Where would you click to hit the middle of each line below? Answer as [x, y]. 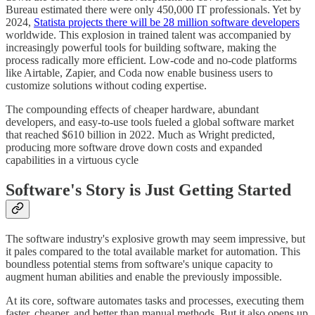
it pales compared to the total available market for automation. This [153, 251]
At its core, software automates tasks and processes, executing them [155, 300]
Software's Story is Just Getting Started [148, 189]
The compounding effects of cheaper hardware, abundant [132, 110]
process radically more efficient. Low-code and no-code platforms [151, 60]
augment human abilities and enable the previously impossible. [144, 276]
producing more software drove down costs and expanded [134, 148]
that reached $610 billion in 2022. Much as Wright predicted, [140, 135]
